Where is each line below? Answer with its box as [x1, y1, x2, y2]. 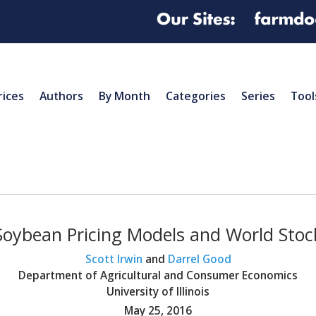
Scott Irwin [85, 251, 142, 267]
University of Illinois [107, 284, 209, 299]
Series [241, 87, 275, 104]
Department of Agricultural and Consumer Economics [18, 267, 298, 283]
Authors [39, 87, 83, 104]
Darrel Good [167, 251, 231, 267]
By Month [99, 87, 150, 104]
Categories [166, 87, 226, 104]
